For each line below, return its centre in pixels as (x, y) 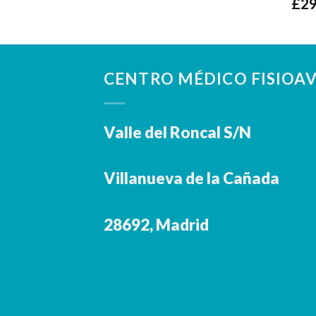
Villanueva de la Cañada (192, 178)
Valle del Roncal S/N (177, 133)
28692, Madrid (156, 224)
